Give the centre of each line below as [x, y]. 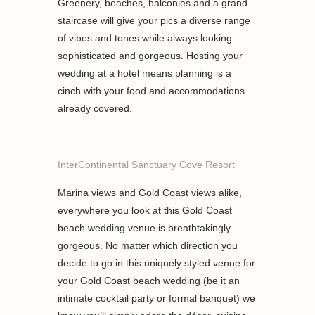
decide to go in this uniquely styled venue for [157, 263]
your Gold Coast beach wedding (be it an [149, 280]
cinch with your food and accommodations [152, 90]
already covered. [95, 108]
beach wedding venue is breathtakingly [144, 227]
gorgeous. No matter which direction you [148, 245]
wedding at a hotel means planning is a [145, 73]
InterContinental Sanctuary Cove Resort [148, 164]
